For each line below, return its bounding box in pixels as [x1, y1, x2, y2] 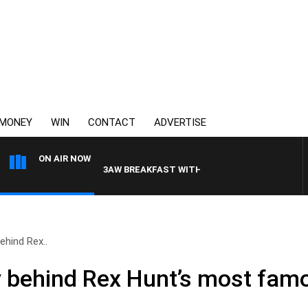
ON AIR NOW [38, 153, 91, 164]
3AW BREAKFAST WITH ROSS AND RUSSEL [82, 164, 266, 175]
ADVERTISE [154, 116, 206, 129]
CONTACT [88, 116, 135, 129]
